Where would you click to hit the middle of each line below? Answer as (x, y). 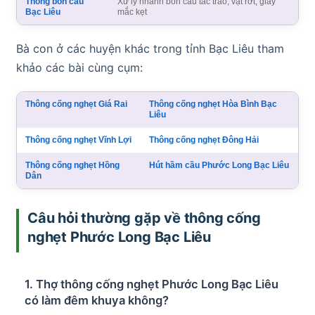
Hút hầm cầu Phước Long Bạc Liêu (219, 165)
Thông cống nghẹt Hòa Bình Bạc (213, 104)
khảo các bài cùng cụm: (79, 67)
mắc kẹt (132, 12)
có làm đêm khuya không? (97, 300)
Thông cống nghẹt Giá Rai (76, 104)
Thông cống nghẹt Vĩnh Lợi (78, 140)
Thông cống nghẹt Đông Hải (204, 140)
